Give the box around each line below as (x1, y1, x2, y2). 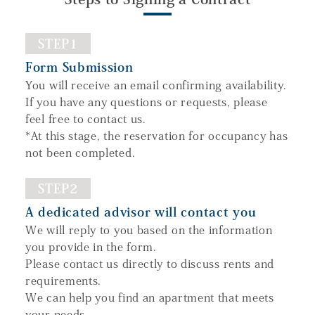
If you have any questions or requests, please (25, 96, 268, 108)
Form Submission (25, 60, 134, 73)
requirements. (25, 274, 102, 286)
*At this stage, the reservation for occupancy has (25, 129, 288, 141)
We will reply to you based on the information (25, 224, 273, 236)
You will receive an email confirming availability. (25, 79, 287, 91)
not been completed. (25, 146, 136, 158)
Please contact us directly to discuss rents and (25, 257, 274, 269)
